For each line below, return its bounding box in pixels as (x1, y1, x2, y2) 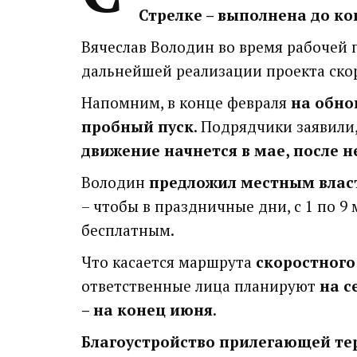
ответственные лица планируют (81, 276, 316, 296)
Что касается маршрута (81, 252, 256, 272)
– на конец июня (81, 300, 213, 320)
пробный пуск (81, 116, 194, 136)
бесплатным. (81, 220, 178, 240)
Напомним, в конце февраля (81, 92, 291, 112)
